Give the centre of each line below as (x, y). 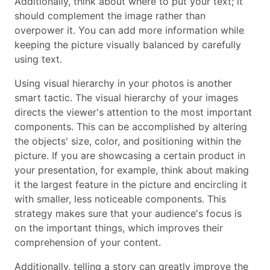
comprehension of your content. (88, 242)
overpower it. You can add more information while (129, 30)
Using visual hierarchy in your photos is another (123, 83)
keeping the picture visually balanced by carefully (128, 44)
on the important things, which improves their (119, 228)
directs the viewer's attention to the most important (133, 112)
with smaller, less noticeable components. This (120, 199)
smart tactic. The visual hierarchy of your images (126, 97)
